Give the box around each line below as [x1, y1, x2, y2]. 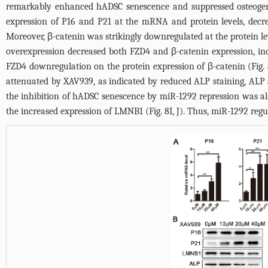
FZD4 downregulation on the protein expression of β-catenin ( [6, 60, 252, 72]
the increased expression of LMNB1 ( [6, 105, 149, 117]
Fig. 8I [149, 105, 172, 117]
